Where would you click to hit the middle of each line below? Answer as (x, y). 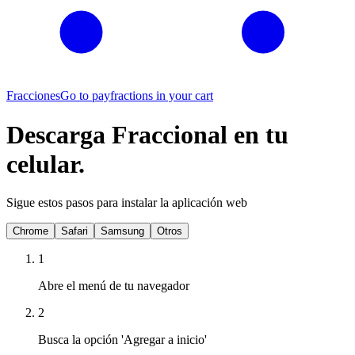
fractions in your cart (162, 96)
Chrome (31, 231)
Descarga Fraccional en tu (147, 134)
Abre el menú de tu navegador (114, 286)
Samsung (122, 231)
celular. (46, 164)
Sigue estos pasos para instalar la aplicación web (127, 203)
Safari (74, 231)
